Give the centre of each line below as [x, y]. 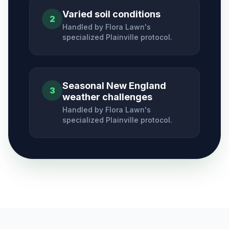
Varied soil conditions [111, 14]
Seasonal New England [114, 86]
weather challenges [107, 97]
